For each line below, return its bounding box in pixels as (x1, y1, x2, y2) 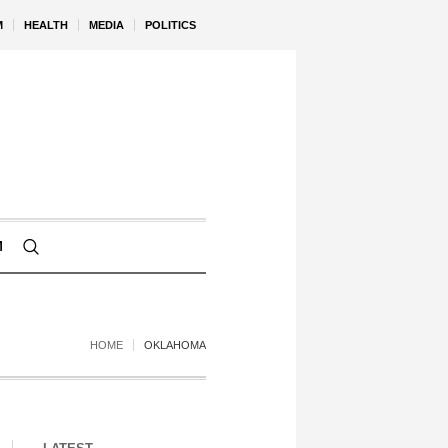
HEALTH (24, 19, 68, 31)
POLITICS (145, 19, 196, 31)
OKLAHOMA (144, 339, 206, 351)
